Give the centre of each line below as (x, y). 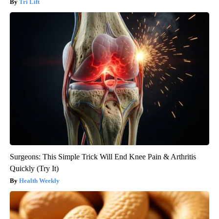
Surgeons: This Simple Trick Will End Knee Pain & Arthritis (103, 157)
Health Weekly (39, 181)
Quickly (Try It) (34, 169)
